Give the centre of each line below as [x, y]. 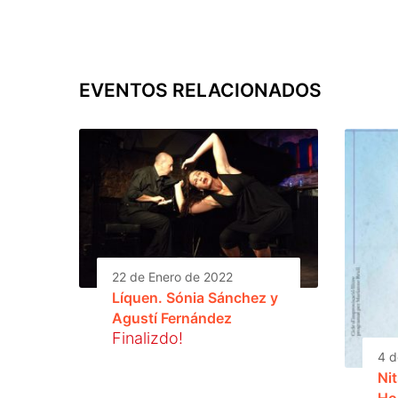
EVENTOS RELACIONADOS [200, 90]
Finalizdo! [147, 338]
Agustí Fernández [172, 318]
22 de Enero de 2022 [172, 276]
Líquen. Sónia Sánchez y [195, 297]
